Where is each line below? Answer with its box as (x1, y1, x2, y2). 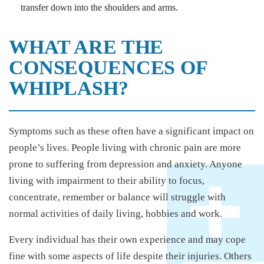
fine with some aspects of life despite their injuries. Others (9, 250, 252, 262)
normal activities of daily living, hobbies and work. (9, 207, 222, 219)
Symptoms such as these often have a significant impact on (9, 125, 254, 137)
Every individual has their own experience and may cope (9, 233, 246, 245)
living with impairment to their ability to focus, (9, 174, 204, 186)
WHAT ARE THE (9, 35, 164, 58)
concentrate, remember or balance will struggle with (9, 191, 226, 203)
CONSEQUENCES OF (9, 56, 208, 78)
